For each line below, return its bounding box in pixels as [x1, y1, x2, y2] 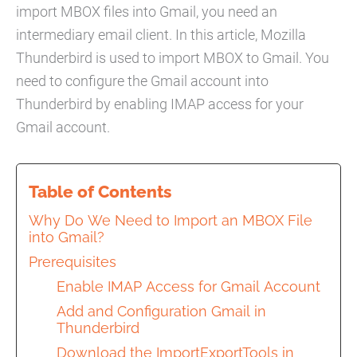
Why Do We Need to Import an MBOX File [29, 211, 312, 229]
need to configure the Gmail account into [16, 72, 269, 89]
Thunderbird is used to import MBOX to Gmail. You [16, 49, 329, 66]
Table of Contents [29, 181, 171, 202]
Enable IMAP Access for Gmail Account [57, 277, 324, 295]
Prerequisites [29, 253, 116, 270]
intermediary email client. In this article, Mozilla [16, 25, 306, 43]
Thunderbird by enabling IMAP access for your [16, 95, 304, 112]
